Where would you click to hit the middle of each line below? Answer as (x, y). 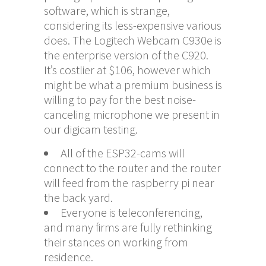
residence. (69, 256)
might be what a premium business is (133, 84)
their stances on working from (116, 242)
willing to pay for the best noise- (120, 99)
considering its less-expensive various (133, 25)
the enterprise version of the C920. (126, 55)
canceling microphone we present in (132, 114)
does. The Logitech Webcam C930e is (133, 40)
